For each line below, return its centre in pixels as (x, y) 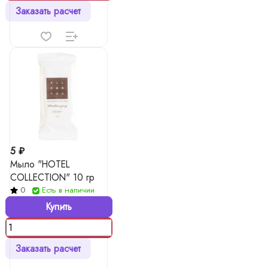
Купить (59, 207)
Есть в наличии (68, 190)
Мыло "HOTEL (40, 164)
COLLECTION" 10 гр (52, 177)
